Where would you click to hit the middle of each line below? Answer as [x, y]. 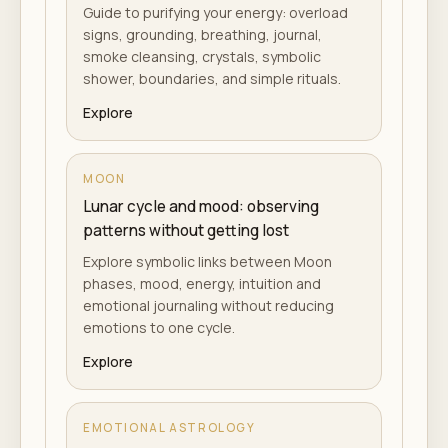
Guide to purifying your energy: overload [215, 12]
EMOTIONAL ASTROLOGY [169, 427]
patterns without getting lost [186, 230]
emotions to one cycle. [159, 327]
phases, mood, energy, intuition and [202, 283]
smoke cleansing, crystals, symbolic [202, 56]
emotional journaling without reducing [208, 305]
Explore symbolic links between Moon [207, 261]
